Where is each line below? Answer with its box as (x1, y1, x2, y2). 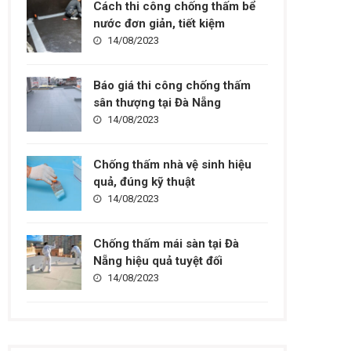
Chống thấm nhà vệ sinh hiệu (93, 157, 252, 172)
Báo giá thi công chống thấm (93, 78, 251, 92)
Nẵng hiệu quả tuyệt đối (93, 254, 223, 268)
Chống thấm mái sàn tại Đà (93, 237, 240, 251)
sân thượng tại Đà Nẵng (93, 96, 222, 110)
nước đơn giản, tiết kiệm (93, 16, 226, 31)
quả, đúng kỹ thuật (93, 175, 196, 189)
